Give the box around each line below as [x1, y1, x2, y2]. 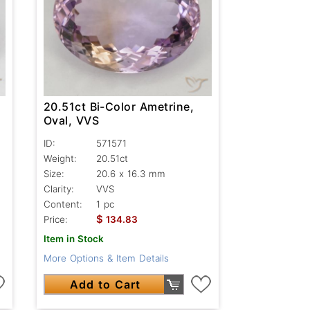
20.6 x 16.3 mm [95, 167, 165, 179]
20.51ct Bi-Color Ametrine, [43, 99, 194, 113]
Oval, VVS [43, 113, 99, 127]
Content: [43, 198, 82, 210]
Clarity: [43, 183, 74, 194]
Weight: [43, 152, 77, 164]
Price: [43, 213, 68, 225]
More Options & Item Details [43, 252, 169, 264]
